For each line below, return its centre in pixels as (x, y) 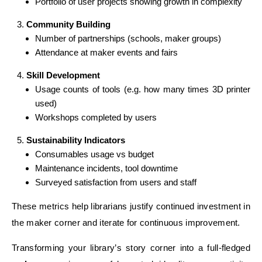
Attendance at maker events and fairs (106, 52)
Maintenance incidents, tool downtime (106, 168)
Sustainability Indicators (76, 140)
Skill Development (63, 75)
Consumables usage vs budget (94, 154)
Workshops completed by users (96, 117)
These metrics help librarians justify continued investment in (131, 206)
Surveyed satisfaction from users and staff (116, 182)
